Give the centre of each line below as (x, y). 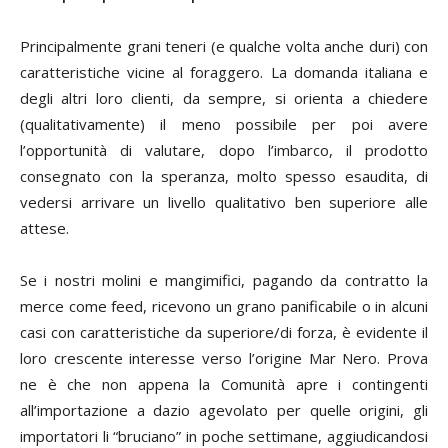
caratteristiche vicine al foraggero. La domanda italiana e (224, 71)
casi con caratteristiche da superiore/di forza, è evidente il (224, 331)
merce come (66, 305)
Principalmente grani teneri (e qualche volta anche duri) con (224, 45)
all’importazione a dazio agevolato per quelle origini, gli (224, 409)
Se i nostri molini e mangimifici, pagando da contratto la (224, 279)
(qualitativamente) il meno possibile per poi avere (224, 123)
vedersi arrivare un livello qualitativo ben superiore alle (224, 201)
